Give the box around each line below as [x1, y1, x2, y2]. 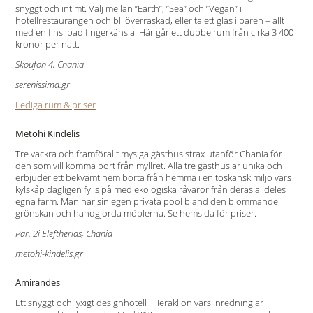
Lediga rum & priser [15, 99, 96, 111]
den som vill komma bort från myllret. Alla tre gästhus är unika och [15, 159, 282, 172]
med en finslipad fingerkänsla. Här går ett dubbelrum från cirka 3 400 [15, 26, 293, 38]
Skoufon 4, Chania [15, 58, 84, 71]
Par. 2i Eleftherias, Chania [15, 227, 112, 240]
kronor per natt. [15, 38, 80, 50]
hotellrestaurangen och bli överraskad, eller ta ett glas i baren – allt [15, 14, 284, 27]
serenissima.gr [15, 78, 70, 91]
